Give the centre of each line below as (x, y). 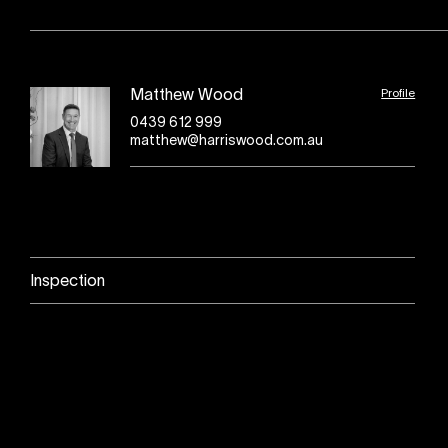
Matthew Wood (186, 96)
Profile (398, 93)
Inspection (67, 282)
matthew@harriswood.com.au (226, 141)
